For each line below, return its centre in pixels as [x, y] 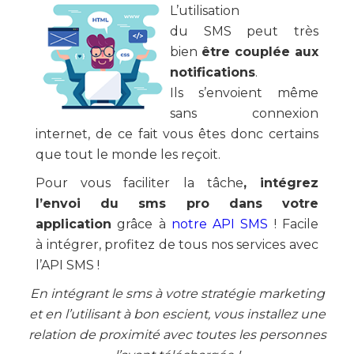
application [73, 224]
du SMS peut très [244, 31]
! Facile [294, 224]
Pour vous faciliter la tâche [139, 183]
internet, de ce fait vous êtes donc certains [177, 134]
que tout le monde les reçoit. [128, 154]
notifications [213, 72]
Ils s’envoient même [244, 93]
